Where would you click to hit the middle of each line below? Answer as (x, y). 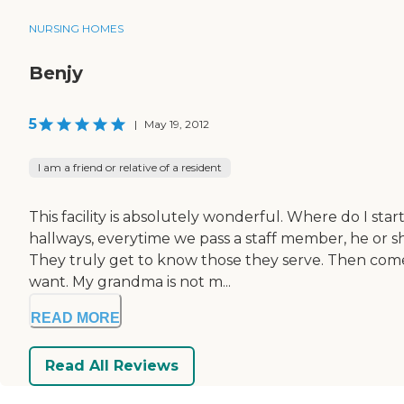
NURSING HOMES (76, 28)
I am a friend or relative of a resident (130, 167)
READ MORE (75, 317)
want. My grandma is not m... (130, 281)
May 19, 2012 (177, 124)
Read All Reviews (112, 366)
